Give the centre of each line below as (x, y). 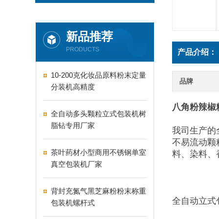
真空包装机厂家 (77, 164)
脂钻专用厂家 (73, 125)
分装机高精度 (73, 87)
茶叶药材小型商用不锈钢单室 (99, 152)
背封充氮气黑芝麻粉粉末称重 (99, 191)
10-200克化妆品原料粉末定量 (99, 75)
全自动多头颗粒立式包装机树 (99, 114)
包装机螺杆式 (73, 203)
